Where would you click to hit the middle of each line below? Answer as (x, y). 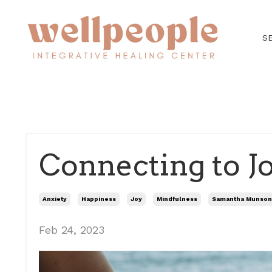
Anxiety (55, 199)
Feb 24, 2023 (72, 229)
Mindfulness (177, 199)
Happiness (99, 199)
